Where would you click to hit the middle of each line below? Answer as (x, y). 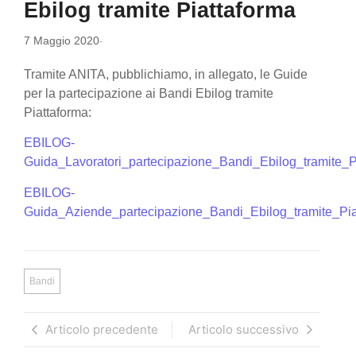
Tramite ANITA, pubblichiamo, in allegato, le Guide (166, 74)
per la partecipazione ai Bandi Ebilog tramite (149, 93)
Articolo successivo (244, 329)
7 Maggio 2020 (62, 40)
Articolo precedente (102, 329)
